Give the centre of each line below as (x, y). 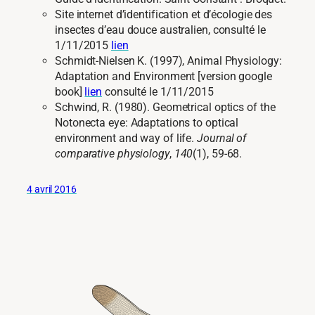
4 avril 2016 (52, 189)
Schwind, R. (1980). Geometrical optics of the (165, 108)
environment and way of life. (126, 139)
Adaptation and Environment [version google (163, 77)
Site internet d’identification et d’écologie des (164, 15)
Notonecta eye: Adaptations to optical (147, 123)
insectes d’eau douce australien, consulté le (160, 30)
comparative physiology (112, 154)
